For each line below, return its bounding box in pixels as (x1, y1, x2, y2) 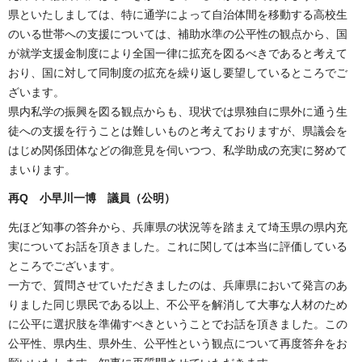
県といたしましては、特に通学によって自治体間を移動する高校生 (8, 8, 347, 22)
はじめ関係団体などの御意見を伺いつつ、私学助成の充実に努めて (8, 144, 347, 158)
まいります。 (8, 163, 76, 177)
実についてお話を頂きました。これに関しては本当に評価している (8, 239, 347, 253)
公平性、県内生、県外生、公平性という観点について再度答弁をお (8, 336, 347, 350)
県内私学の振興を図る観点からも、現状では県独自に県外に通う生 (8, 105, 347, 119)
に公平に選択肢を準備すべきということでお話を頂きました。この (8, 317, 347, 330)
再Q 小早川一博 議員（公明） (8, 192, 175, 205)
